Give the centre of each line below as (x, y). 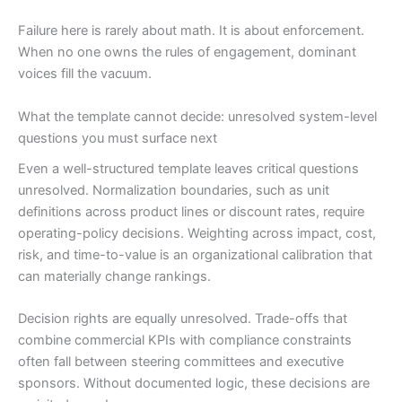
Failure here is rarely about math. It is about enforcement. (191, 31)
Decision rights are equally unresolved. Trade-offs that (183, 319)
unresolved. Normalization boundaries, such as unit (174, 190)
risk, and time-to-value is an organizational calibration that (195, 254)
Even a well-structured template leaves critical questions (188, 168)
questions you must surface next (118, 138)
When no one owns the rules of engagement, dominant (187, 52)
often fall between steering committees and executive (181, 362)
